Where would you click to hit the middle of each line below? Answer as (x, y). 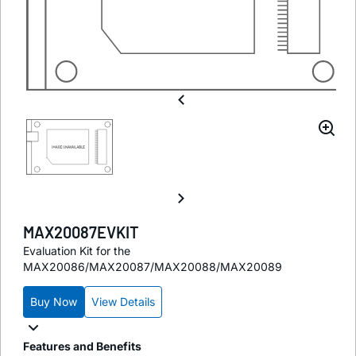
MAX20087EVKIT (81, 232)
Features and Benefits (82, 346)
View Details (123, 301)
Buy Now (54, 301)
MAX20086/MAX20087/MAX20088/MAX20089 (153, 266)
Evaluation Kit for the (77, 250)
